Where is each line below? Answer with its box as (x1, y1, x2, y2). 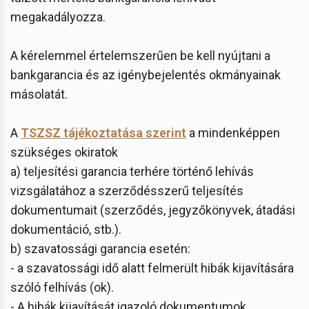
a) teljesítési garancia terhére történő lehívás (10, 163, 254, 179)
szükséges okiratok (10, 144, 118, 159)
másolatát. (10, 86, 68, 101)
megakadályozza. (10, 9, 106, 24)
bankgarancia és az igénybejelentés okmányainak (10, 67, 281, 82)
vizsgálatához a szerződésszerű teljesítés (10, 183, 243, 198)
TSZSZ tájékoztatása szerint (21, 125, 186, 140)
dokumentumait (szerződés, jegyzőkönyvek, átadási (10, 202, 295, 217)
